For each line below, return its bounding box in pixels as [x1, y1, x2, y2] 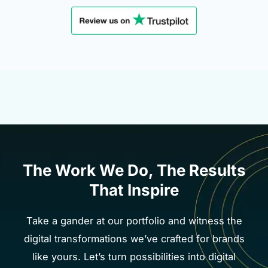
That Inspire [89, 181, 179, 200]
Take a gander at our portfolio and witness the [26, 215, 242, 227]
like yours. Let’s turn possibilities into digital [32, 251, 236, 263]
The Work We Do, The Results [22, 161, 246, 180]
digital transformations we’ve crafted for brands [23, 233, 245, 245]
